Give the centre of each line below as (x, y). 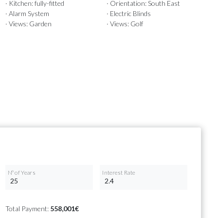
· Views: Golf (125, 24)
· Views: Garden (28, 24)
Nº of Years (21, 173)
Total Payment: (27, 209)
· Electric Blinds (128, 14)
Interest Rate (119, 173)
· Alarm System (27, 14)
